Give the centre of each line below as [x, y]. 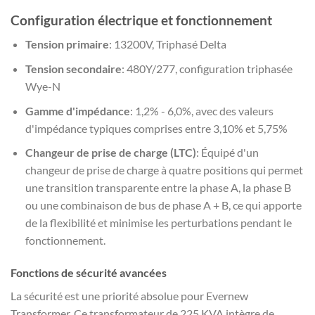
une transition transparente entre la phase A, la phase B [158, 188]
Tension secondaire [73, 68]
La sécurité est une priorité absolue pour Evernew [129, 295]
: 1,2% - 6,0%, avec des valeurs [201, 110]
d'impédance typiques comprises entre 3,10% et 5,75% [156, 128]
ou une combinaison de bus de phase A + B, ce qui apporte [163, 205]
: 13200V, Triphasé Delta [167, 44]
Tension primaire [67, 44]
